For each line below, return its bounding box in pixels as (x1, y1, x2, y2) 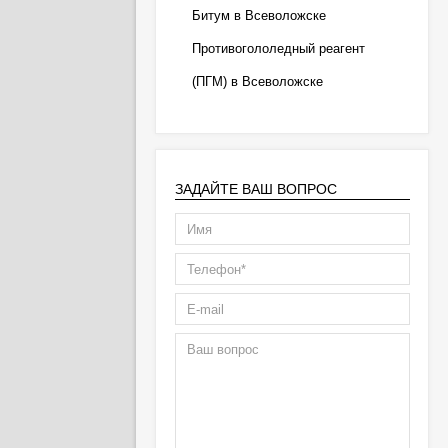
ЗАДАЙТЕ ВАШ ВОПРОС (174, 181, 337, 197)
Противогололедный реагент (191, 41, 365, 56)
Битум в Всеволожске (191, 8, 326, 23)
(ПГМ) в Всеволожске (191, 74, 323, 89)
